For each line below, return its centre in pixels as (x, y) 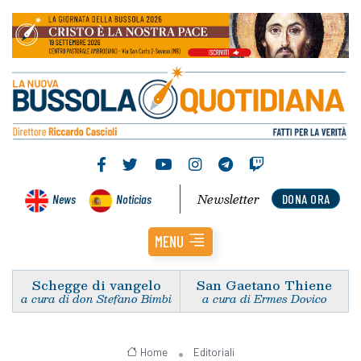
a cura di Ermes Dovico (264, 298)
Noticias (134, 198)
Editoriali (214, 352)
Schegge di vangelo (96, 284)
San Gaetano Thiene (264, 284)
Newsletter (229, 199)
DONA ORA (306, 198)
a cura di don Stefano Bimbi (96, 298)
